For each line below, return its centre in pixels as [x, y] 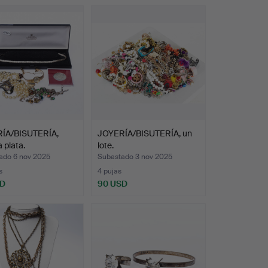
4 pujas [109, 171]
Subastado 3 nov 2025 [135, 156]
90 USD [112, 183]
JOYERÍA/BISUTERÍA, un [144, 133]
